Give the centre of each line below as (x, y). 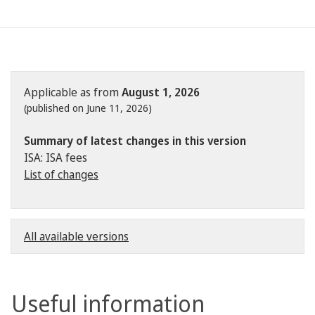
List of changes (61, 174)
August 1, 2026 (161, 92)
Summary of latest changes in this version (135, 141)
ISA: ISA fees (56, 157)
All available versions (76, 236)
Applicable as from (73, 92)
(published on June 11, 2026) (88, 108)
